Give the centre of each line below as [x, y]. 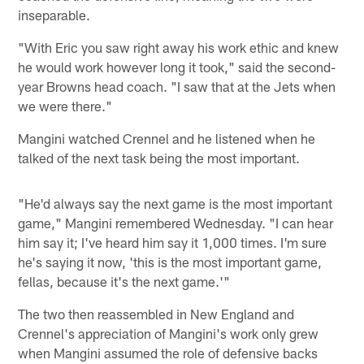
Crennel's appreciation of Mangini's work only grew [169, 333]
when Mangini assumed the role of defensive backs [168, 352]
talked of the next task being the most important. [159, 157]
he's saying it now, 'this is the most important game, [170, 261]
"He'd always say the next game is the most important [175, 203]
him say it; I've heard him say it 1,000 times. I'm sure [173, 242]
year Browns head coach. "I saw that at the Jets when [177, 86]
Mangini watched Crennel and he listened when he [167, 138]
